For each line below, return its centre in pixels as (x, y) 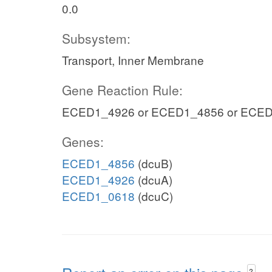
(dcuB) (154, 163)
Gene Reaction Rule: (122, 90)
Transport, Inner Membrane (133, 60)
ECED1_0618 (98, 196)
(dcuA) (154, 179)
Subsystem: (96, 38)
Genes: (83, 141)
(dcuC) (154, 196)
